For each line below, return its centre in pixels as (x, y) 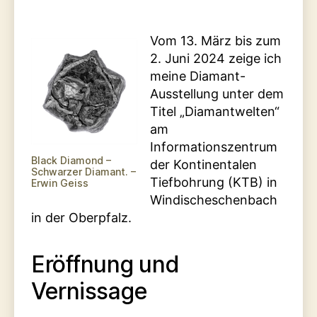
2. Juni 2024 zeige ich (216, 59)
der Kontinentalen (203, 165)
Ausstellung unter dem (217, 94)
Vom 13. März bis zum (215, 41)
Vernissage (90, 292)
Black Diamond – (71, 161)
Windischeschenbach (214, 200)
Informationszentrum (214, 147)
